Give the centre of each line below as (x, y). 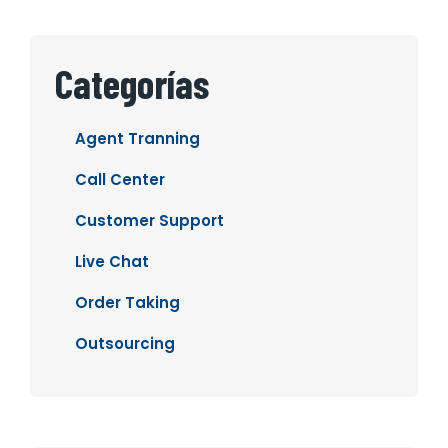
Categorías (132, 83)
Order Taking (127, 303)
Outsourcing (125, 344)
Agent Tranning (137, 139)
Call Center (120, 180)
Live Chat (112, 262)
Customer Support (149, 221)
